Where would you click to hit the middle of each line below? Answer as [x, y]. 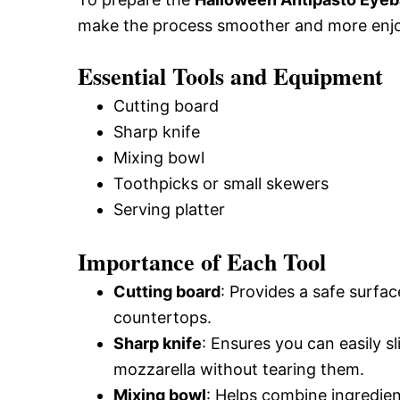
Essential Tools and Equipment [230, 76]
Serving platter [169, 209]
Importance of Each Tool [202, 262]
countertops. [162, 317]
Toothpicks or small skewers [221, 183]
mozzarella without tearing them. [239, 369]
